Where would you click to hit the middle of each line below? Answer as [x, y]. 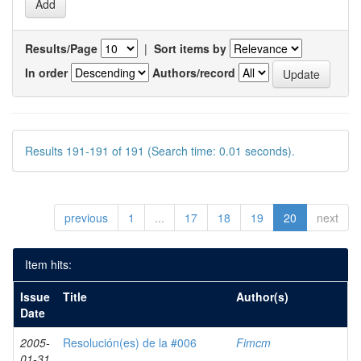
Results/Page [61, 48]
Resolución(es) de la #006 [130, 342]
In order [46, 72]
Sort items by [190, 48]
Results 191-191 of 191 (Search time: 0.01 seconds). [160, 151]
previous [86, 218]
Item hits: [48, 264]
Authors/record [194, 72]
